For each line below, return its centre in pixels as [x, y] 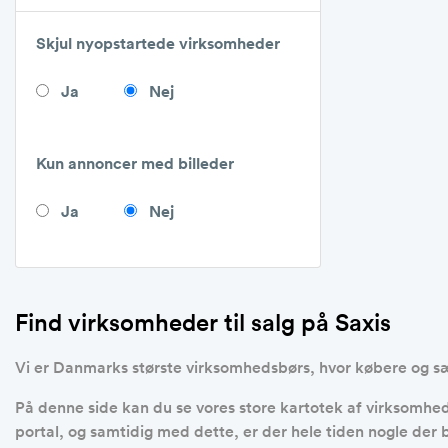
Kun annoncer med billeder [135, 163]
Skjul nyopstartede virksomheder [158, 43]
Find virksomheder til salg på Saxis [203, 322]
